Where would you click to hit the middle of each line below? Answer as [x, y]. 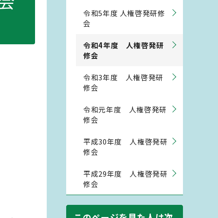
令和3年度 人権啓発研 [124, 77]
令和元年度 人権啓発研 [125, 109]
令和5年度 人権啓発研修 [124, 13]
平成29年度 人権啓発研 [126, 173]
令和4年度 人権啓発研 [124, 45]
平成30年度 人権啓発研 [126, 141]
